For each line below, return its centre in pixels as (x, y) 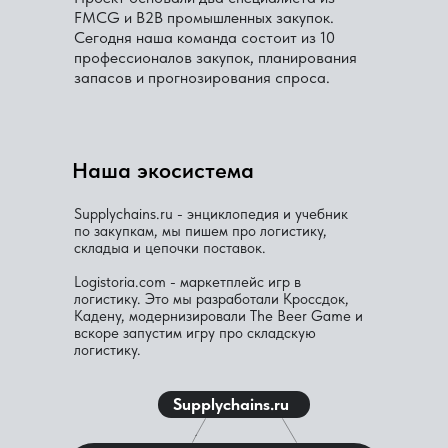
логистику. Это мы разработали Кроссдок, (211, 298)
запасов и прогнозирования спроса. (202, 77)
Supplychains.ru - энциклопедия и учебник (211, 213)
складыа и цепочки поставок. (170, 247)
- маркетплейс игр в (233, 281)
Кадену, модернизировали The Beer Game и (218, 315)
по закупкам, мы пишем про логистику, (200, 230)
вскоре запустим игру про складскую (195, 332)
